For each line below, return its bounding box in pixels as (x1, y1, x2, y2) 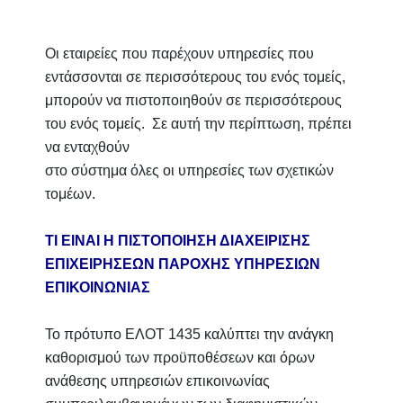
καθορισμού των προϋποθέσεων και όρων (45, 350, 315, 365)
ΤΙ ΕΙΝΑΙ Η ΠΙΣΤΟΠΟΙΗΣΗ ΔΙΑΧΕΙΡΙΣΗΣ (45, 233, 310, 248)
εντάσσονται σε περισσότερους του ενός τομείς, (45, 69, 345, 85)
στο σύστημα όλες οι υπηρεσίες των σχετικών (45, 163, 334, 178)
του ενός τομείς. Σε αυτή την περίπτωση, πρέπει (45, 116, 352, 131)
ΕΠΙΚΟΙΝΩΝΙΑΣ (45, 280, 150, 295)
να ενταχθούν (45, 139, 130, 155)
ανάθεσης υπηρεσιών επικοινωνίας (45, 373, 270, 389)
